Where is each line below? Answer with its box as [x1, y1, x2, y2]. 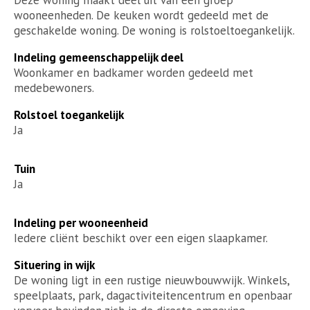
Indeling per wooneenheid [14, 215, 148, 230]
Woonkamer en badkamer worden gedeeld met [14, 64, 253, 80]
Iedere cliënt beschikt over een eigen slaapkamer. [14, 230, 268, 246]
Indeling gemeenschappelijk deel [14, 49, 183, 65]
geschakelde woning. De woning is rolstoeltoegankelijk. [14, 22, 295, 38]
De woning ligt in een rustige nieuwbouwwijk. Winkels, [14, 272, 289, 288]
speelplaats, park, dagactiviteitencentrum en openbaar [14, 287, 292, 303]
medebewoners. [14, 80, 94, 95]
